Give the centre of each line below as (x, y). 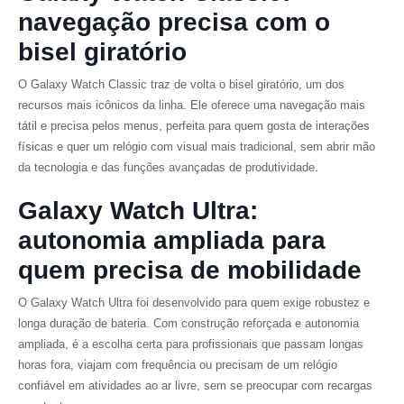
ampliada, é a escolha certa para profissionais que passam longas (191, 344)
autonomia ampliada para (172, 240)
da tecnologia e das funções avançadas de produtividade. (168, 167)
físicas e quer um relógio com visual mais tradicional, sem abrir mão (197, 147)
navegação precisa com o (174, 22)
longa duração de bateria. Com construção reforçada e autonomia (188, 323)
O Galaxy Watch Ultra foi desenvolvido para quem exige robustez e (194, 303)
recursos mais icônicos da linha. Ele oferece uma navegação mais (192, 105)
